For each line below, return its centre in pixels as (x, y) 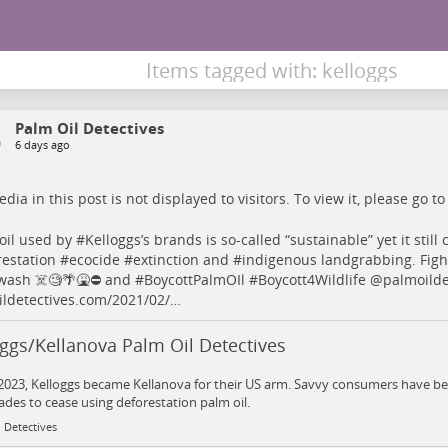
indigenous (279, 259)
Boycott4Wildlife (311, 279)
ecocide (94, 259)
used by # (49, 239)
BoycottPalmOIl (194, 279)
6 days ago (42, 144)
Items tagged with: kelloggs (271, 70)
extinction (165, 259)
